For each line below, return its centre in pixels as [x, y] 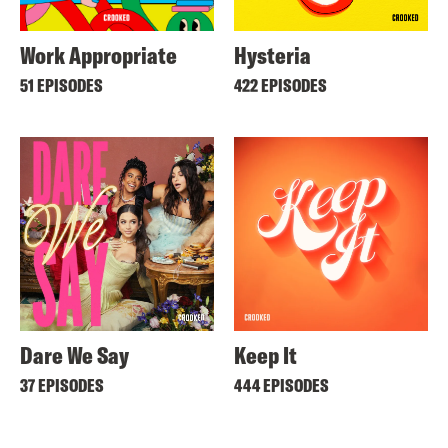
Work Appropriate [98, 55]
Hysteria [272, 55]
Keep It [265, 355]
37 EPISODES [62, 385]
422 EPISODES [280, 85]
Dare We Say [74, 355]
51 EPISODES [61, 85]
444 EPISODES [281, 385]
